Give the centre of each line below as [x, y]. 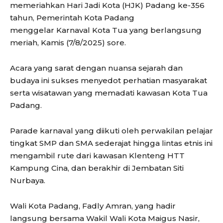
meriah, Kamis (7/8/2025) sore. [68, 43]
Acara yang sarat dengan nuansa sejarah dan [96, 68]
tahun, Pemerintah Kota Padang [72, 18]
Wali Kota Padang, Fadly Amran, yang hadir [93, 206]
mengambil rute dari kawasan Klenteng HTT [97, 156]
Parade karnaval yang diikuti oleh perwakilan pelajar [111, 131]
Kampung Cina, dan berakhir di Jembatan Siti [97, 168]
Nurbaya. [28, 181]
